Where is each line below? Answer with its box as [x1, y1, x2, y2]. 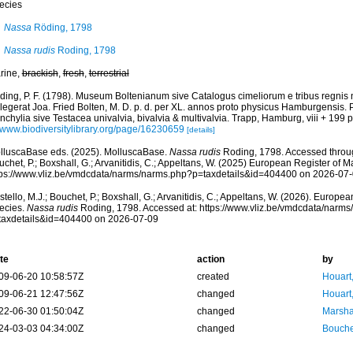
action [196, 254, 225, 265]
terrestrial [88, 68, 129, 79]
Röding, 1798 [31, 22, 92, 33]
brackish [21, 68, 58, 79]
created [196, 271, 229, 282]
